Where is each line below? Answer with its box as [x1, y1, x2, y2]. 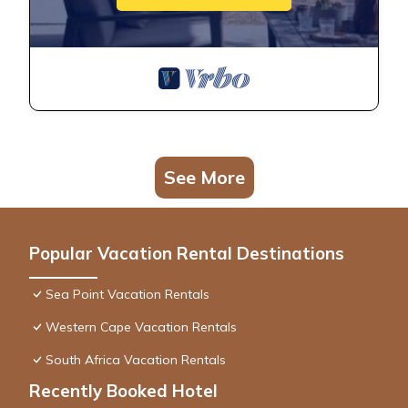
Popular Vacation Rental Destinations [29, 241, 344, 264]
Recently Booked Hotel [29, 379, 218, 402]
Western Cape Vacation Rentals [46, 318, 237, 335]
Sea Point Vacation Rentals [46, 285, 209, 302]
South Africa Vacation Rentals [46, 351, 226, 368]
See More [163, 165, 245, 189]
